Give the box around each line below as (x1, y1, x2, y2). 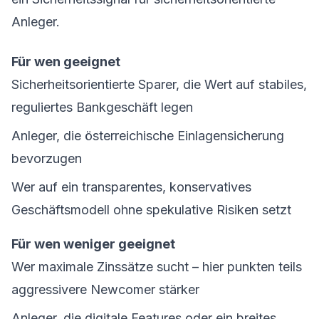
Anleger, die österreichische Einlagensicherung (11, 128, 284, 143)
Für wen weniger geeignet (11, 236, 175, 251)
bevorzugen (11, 151, 82, 166)
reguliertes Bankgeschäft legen (11, 100, 193, 115)
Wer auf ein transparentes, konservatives (11, 179, 251, 194)
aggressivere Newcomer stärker (11, 282, 199, 297)
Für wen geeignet (11, 54, 120, 69)
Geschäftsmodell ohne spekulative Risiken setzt (11, 202, 291, 217)
